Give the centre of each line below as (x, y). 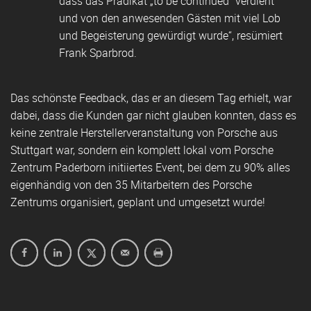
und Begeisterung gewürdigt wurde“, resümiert (171, 36)
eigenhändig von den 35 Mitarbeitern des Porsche (131, 185)
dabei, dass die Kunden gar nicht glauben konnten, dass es (153, 116)
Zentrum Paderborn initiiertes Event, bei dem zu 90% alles (150, 168)
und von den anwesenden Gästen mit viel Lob (170, 18)
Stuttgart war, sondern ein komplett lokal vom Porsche (142, 150)
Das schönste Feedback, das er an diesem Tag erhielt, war (151, 98)
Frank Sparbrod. (98, 53)
